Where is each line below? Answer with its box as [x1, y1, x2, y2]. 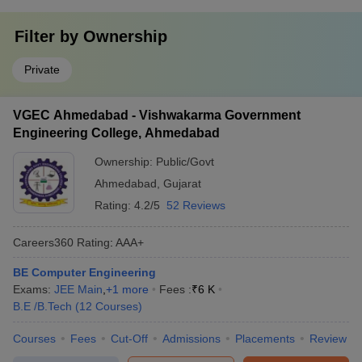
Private [24, 63, 60, 76]
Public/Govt [156, 155, 214, 168]
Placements [235, 332, 295, 345]
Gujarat [163, 177, 201, 190]
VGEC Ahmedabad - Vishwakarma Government [13, 108, 301, 122]
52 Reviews [166, 199, 225, 212]
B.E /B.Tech [13, 300, 72, 313]
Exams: [13, 283, 54, 296]
